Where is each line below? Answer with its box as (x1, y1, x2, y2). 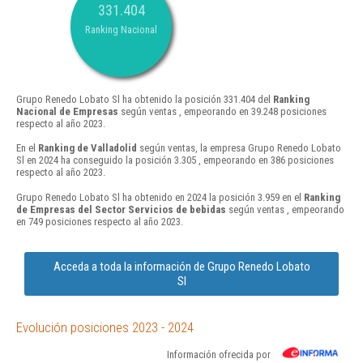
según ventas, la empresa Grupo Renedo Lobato (137, 142, 341, 155)
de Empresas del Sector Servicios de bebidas (16, 203, 226, 216)
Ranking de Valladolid (38, 142, 137, 155)
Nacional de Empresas (16, 105, 118, 118)
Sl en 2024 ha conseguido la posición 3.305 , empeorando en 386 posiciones (16, 154, 334, 167)
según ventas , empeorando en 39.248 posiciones (118, 105, 327, 118)
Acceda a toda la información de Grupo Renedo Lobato (53, 258, 310, 274)
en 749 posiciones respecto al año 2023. (16, 215, 183, 228)
